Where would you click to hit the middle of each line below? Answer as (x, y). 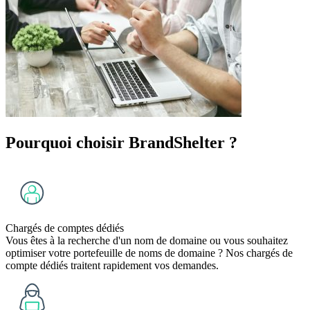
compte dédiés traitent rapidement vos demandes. (112, 266)
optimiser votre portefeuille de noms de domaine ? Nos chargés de (149, 253)
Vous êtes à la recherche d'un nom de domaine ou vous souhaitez (147, 241)
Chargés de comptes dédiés (65, 228)
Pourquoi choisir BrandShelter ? (121, 143)
